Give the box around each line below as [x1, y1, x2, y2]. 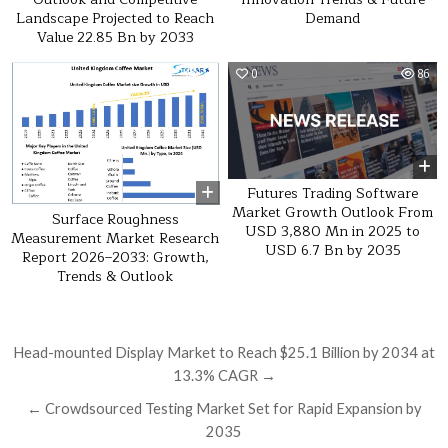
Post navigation [10, 336, 224, 372]
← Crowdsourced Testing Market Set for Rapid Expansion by [26, 399, 422, 417]
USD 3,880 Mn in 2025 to [245, 220, 421, 244]
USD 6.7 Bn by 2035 [264, 239, 401, 263]
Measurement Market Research [11, 227, 220, 250]
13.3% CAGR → [172, 366, 276, 384]
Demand [305, 7, 361, 31]
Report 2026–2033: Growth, [21, 246, 209, 269]
